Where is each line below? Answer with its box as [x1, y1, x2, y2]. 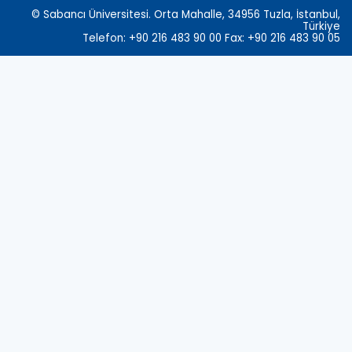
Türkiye [302, 19, 340, 34]
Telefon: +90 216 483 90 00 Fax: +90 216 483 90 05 [82, 31, 340, 46]
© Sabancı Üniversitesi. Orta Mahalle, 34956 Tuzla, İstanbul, [31, 7, 340, 22]
